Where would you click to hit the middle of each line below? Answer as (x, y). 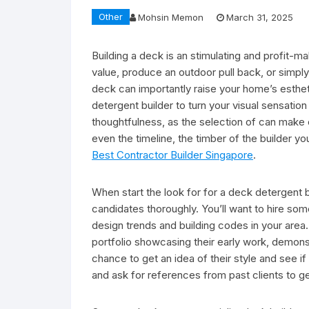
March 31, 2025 (260, 17)
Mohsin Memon (171, 17)
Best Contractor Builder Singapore (172, 155)
